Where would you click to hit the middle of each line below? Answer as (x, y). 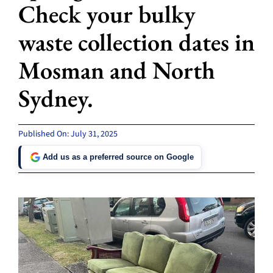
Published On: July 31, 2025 (68, 134)
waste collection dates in (136, 42)
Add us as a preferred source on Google (118, 157)
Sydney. (55, 98)
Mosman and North (116, 70)
